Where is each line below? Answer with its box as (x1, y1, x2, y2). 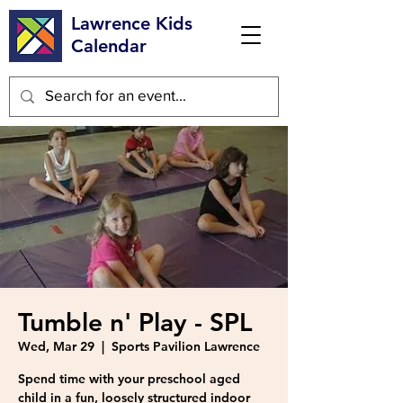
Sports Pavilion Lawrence (112, 338, 260, 354)
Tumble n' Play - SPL (18, 307, 253, 337)
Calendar (71, 35, 147, 57)
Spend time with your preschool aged (18, 371, 240, 387)
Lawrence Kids (71, 13, 193, 34)
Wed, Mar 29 (18, 338, 94, 354)
